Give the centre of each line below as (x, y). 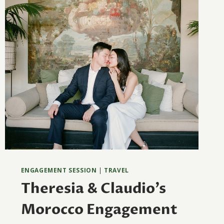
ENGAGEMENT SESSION (59, 170)
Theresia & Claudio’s (93, 189)
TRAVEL (116, 170)
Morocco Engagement (99, 210)
